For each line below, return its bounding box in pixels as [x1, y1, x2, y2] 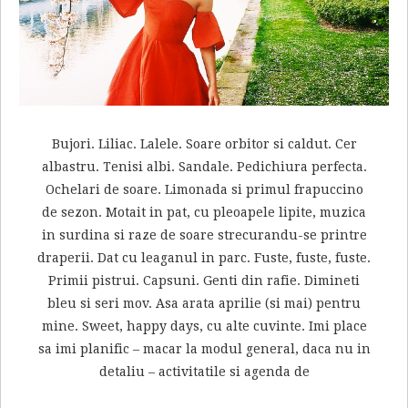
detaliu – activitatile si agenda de [98, 364, 310, 380]
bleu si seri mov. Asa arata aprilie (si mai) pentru [47, 296, 361, 311]
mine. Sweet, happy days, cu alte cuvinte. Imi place [41, 319, 367, 334]
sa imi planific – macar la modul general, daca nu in [37, 342, 371, 357]
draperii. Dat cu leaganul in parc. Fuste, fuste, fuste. [37, 250, 371, 266]
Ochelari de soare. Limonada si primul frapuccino [45, 182, 363, 198]
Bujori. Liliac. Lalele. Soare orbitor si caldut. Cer [51, 137, 357, 152]
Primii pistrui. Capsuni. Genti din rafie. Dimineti [48, 273, 360, 289]
